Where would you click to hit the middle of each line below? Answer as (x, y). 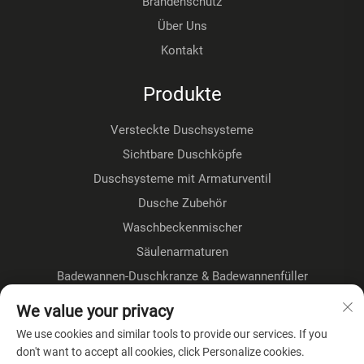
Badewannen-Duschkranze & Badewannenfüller (182, 277)
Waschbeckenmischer (182, 228)
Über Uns (182, 26)
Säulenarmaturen (182, 252)
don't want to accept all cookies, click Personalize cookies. (160, 352)
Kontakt (182, 51)
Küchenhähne (182, 325)
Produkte (182, 95)
